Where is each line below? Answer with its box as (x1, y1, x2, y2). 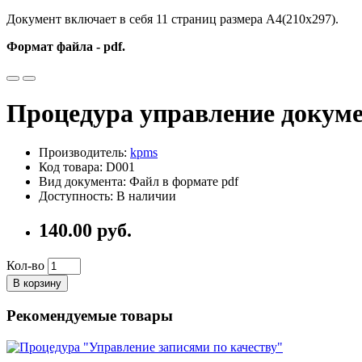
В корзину (13, 277, 61, 290)
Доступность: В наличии (39, 189, 176, 204)
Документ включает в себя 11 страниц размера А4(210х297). (6, 11, 339, 26)
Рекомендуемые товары (6, 307, 173, 324)
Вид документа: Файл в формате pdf (39, 175, 238, 189)
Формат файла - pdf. (6, 39, 125, 53)
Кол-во (6, 259, 44, 273)
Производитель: (39, 145, 130, 160)
